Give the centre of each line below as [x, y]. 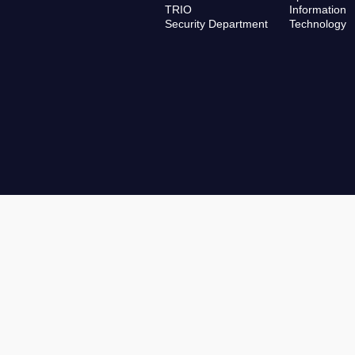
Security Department [216, 24]
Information [318, 10]
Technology [318, 24]
